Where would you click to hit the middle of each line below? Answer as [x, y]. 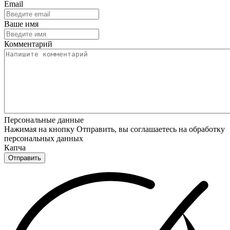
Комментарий [28, 44]
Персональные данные [44, 120]
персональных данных [44, 138]
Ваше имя [21, 24]
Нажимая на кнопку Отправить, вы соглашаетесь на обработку [114, 129]
